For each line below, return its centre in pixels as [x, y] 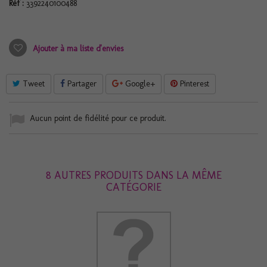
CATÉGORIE [133, 187]
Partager [81, 84]
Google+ [139, 84]
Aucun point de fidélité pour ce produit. [98, 118]
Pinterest [193, 84]
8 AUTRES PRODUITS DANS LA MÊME [133, 175]
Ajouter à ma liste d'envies [77, 49]
